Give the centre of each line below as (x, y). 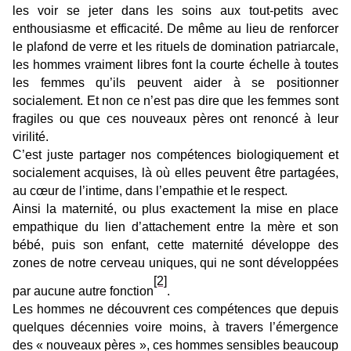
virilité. (31, 136)
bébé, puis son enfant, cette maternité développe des (175, 244)
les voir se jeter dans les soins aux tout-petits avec (175, 10)
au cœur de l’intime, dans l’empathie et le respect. (150, 190)
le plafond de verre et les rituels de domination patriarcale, (175, 46)
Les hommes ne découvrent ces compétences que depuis (175, 309)
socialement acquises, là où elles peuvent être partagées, (175, 172)
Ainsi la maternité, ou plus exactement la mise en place (175, 208)
